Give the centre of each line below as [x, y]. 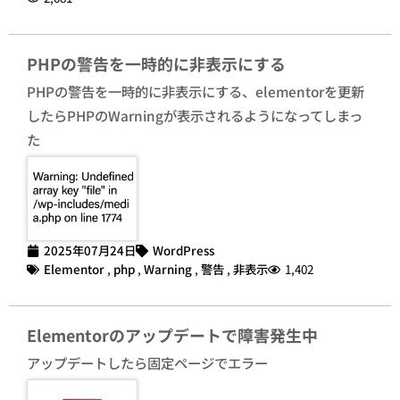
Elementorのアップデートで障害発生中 [172, 335]
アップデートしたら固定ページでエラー [147, 363]
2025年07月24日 [90, 250]
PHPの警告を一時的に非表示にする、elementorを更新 [196, 92]
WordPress [183, 250]
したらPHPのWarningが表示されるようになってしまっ [195, 116]
